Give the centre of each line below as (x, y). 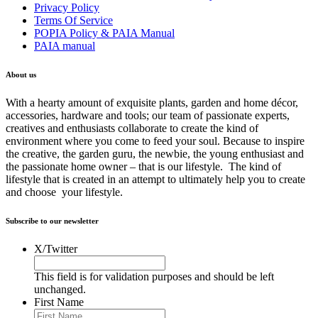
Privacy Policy (67, 8)
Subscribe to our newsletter (52, 221)
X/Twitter (56, 249)
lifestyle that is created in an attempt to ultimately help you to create (155, 180)
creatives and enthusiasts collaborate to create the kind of (132, 128)
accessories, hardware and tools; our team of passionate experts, (148, 116)
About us (21, 75)
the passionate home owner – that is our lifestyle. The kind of (143, 167)
